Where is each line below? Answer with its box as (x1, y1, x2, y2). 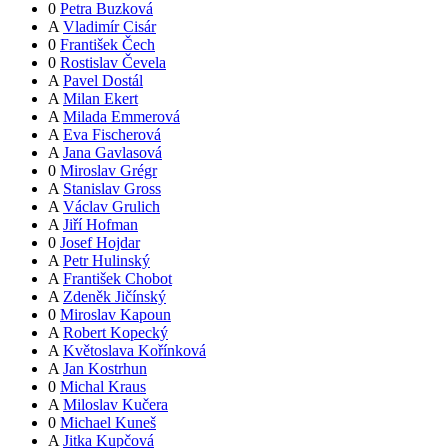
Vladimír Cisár (63, 18, 156, 36)
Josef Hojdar (60, 234, 140, 252)
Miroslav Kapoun (60, 306, 171, 324)
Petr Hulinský (63, 252, 150, 270)
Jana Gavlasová (63, 144, 162, 162)
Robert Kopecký (63, 324, 168, 342)
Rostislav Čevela (60, 54, 166, 72)
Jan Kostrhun (63, 360, 147, 378)
